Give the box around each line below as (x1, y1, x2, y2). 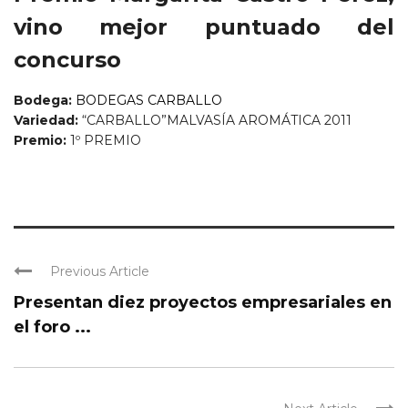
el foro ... (14, 317, 91, 338)
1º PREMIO (70, 132, 141, 149)
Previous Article (50, 263, 149, 280)
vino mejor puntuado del (14, 14, 394, 41)
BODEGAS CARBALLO (76, 92, 222, 109)
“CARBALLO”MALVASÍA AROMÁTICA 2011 (78, 112, 352, 129)
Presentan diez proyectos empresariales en (14, 292, 392, 313)
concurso (14, 46, 121, 74)
